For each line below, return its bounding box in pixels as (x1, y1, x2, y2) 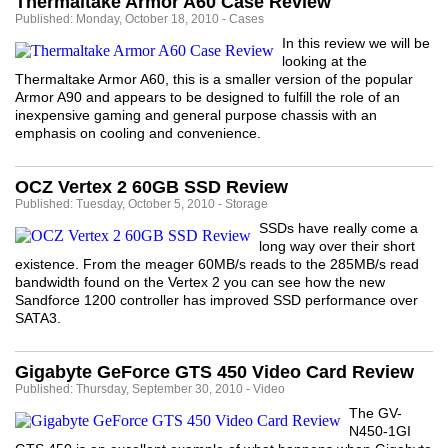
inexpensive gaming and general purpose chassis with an (15, 107, 377, 123)
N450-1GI (349, 423, 411, 439)
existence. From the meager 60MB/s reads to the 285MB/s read (15, 256, 419, 272)
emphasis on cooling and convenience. (15, 125, 261, 141)
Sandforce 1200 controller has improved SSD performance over (15, 292, 418, 308)
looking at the (282, 53, 367, 69)
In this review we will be (282, 35, 430, 51)
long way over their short (259, 238, 415, 254)
